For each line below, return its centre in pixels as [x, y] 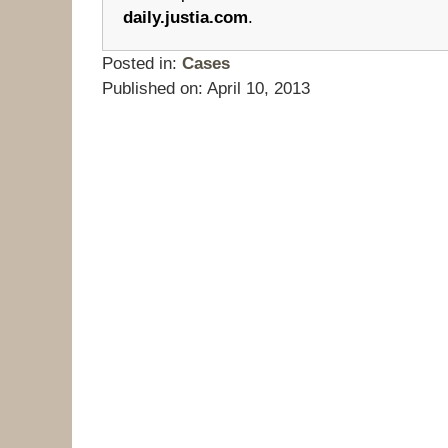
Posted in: [139, 64]
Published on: [152, 89]
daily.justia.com [185, 18]
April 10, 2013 [258, 89]
